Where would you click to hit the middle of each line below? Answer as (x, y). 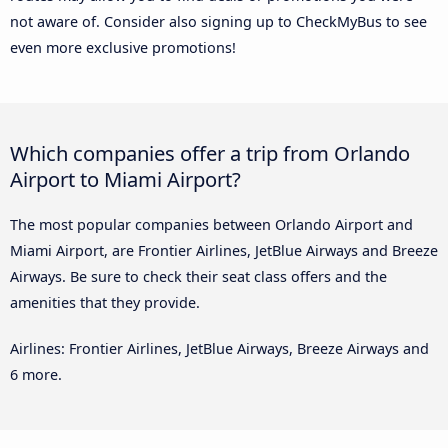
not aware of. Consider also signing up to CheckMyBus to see (218, 21)
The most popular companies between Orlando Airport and (211, 224)
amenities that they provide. (105, 302)
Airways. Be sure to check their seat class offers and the (198, 276)
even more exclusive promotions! (123, 47)
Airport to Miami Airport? (125, 178)
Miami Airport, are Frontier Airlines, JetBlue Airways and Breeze (224, 250)
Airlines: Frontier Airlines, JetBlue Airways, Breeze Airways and (219, 348)
